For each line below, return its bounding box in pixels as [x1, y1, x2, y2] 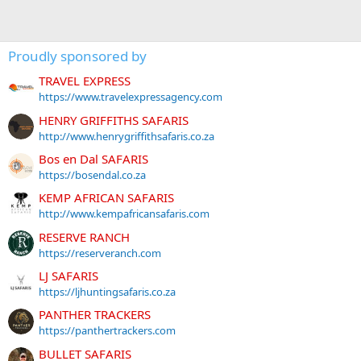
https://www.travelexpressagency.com [39, 89, 222, 105]
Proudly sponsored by [8, 47, 147, 65]
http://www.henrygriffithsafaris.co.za [39, 128, 214, 143]
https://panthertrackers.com [39, 323, 176, 338]
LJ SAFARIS [39, 267, 98, 284]
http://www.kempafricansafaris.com [39, 206, 210, 222]
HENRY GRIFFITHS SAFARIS [39, 111, 189, 128]
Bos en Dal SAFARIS [39, 150, 148, 167]
